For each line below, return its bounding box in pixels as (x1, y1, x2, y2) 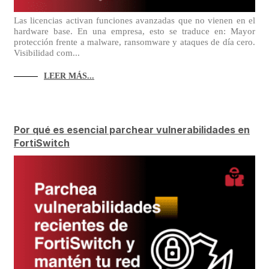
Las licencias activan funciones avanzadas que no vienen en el (14, 15, 255, 25)
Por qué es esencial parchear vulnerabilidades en (14, 124, 250, 136)
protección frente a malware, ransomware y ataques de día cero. (14, 37, 255, 47)
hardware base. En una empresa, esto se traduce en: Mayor (14, 26, 255, 36)
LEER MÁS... (44, 71, 94, 80)
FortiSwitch (14, 137, 70, 149)
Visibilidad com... (14, 47, 80, 58)
